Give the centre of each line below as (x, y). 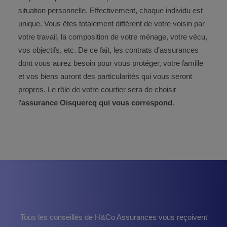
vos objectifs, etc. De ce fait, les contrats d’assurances (108, 50)
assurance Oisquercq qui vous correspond (97, 103)
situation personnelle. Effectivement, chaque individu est (110, 10)
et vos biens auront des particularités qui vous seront (105, 76)
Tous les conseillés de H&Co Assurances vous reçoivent (113, 217)
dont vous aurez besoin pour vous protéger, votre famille (111, 63)
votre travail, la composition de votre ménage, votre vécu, (113, 37)
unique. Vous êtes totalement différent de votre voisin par (111, 24)
